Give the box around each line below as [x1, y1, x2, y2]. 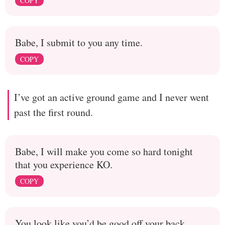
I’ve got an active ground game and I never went [14, 90, 209, 104]
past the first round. [14, 105, 93, 119]
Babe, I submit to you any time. [15, 36, 143, 49]
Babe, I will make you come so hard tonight [15, 145, 193, 158]
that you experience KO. [15, 158, 113, 171]
